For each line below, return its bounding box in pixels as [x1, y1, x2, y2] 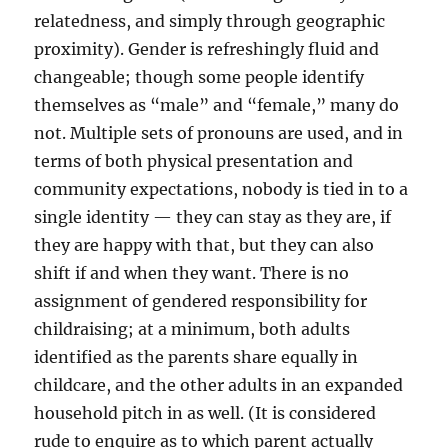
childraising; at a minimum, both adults [34, 319, 351, 340]
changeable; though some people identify [34, 67, 365, 88]
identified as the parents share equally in [34, 347, 359, 368]
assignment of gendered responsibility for [34, 291, 368, 312]
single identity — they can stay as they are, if [34, 207, 392, 228]
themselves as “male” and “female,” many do [34, 95, 400, 116]
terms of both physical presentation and [34, 151, 354, 172]
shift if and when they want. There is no [34, 263, 350, 284]
